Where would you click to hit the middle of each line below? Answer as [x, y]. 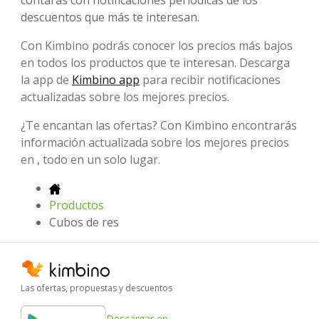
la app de [46, 80]
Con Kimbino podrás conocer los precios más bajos [157, 46]
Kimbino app [106, 80]
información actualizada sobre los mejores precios [155, 143]
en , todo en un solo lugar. [90, 160]
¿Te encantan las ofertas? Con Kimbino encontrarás [159, 126]
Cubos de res [84, 223]
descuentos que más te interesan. [110, 17]
